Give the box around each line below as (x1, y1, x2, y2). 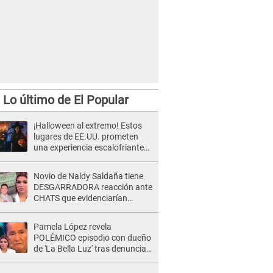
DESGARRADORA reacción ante (34, 182, 152, 192)
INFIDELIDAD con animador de (34, 204, 149, 214)
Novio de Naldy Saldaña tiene (34, 171, 143, 181)
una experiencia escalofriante (34, 143, 144, 152)
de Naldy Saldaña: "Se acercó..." (34, 255, 151, 264)
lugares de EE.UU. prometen (34, 132, 138, 141)
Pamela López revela (34, 222, 112, 232)
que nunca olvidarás (34, 154, 110, 163)
